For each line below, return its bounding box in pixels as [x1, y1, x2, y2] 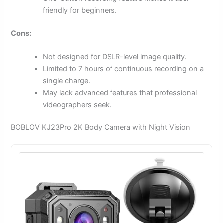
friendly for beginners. [43, 6, 117, 15]
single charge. [43, 76, 91, 86]
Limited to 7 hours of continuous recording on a [43, 64, 204, 74]
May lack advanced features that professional [43, 88, 197, 98]
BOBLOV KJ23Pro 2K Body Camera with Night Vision [11, 123, 191, 132]
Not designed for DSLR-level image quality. [43, 52, 187, 62]
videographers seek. [43, 100, 112, 110]
